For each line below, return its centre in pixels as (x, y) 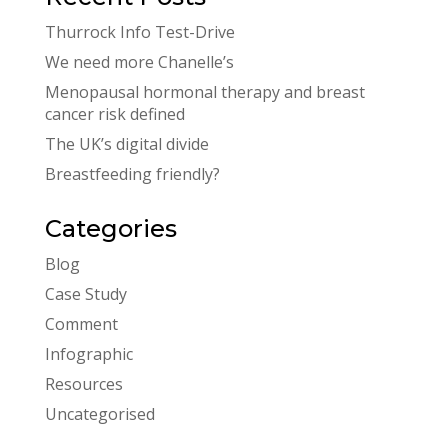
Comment (81, 324)
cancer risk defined (114, 114)
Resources (83, 384)
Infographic (88, 354)
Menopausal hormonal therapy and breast (204, 92)
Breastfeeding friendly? (132, 174)
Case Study (85, 294)
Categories (110, 229)
